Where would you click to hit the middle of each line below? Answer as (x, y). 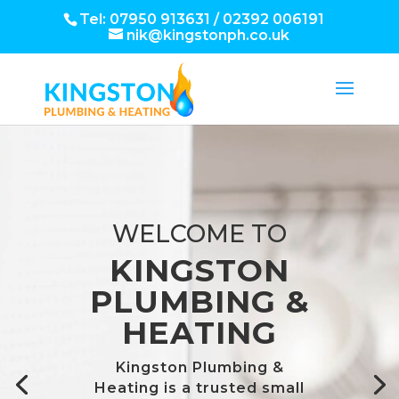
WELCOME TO (199, 234)
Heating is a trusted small (199, 388)
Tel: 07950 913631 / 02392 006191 (201, 19)
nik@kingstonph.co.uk (208, 35)
